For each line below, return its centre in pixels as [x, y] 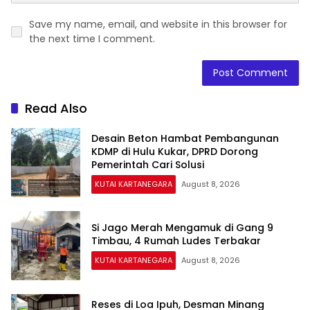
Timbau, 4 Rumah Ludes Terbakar [176, 241]
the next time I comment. [92, 39]
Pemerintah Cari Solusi [148, 164]
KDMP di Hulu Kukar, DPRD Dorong [175, 151]
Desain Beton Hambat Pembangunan [185, 138]
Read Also [56, 109]
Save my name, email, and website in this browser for [158, 25]
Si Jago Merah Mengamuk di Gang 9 [182, 228]
